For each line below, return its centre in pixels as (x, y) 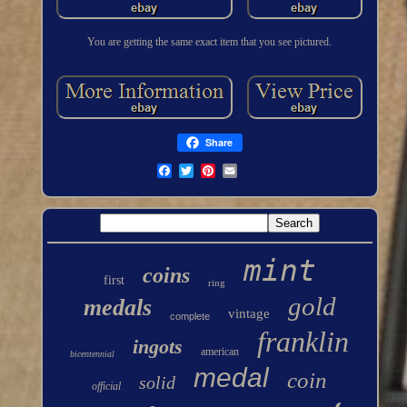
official (107, 387)
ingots (158, 347)
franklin (303, 342)
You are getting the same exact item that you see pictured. (210, 42)
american (220, 352)
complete (189, 317)
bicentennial (93, 354)
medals (117, 308)
